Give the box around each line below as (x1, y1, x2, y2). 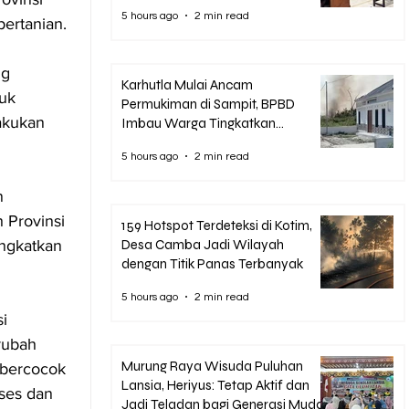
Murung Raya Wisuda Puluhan (121, 358, 303, 374)
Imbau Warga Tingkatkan (121, 115, 276, 131)
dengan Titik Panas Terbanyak (121, 256, 303, 272)
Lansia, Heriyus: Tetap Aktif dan (121, 377, 309, 393)
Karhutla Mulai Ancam (121, 77, 253, 93)
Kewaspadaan (121, 134, 210, 151)
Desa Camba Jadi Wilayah (121, 236, 284, 253)
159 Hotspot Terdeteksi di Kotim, (121, 217, 312, 234)
